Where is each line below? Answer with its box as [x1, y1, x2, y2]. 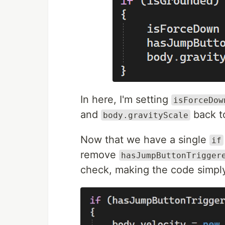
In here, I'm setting [80, 93, 171, 105]
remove [80, 148, 119, 161]
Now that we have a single [80, 133, 209, 146]
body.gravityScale [103, 110, 188, 120]
